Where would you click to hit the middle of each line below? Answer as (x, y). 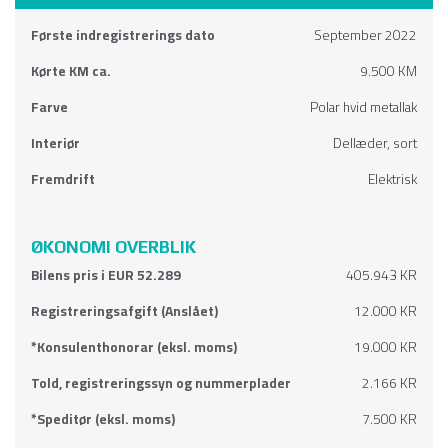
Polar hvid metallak (363, 107)
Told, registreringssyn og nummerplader (161, 383)
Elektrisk (392, 179)
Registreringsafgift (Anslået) (124, 311)
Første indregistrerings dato (123, 35)
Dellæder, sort (375, 143)
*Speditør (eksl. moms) (103, 419)
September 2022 (365, 35)
